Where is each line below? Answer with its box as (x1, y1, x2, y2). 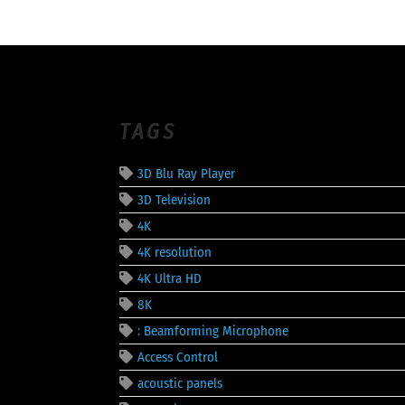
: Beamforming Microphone (137, 322, 288, 339)
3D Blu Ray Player (137, 165, 235, 182)
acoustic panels (137, 374, 222, 391)
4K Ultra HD (137, 269, 202, 287)
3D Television (137, 191, 211, 208)
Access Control (137, 348, 218, 365)
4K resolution (137, 243, 212, 260)
